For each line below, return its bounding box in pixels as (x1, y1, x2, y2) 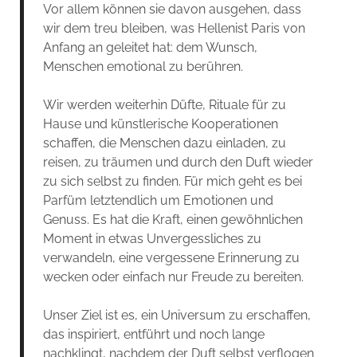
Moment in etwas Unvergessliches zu (42, 230, 261, 246)
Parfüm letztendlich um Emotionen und (42, 192, 273, 208)
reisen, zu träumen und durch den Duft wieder (42, 154, 313, 170)
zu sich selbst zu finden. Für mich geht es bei (42, 173, 302, 189)
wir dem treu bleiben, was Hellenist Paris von (42, 20, 305, 36)
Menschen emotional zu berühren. (42, 58, 243, 74)
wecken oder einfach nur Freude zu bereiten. (42, 269, 304, 284)
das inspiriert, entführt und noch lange (42, 326, 265, 342)
